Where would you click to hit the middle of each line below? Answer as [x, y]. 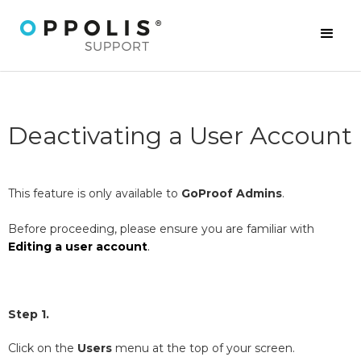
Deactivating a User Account [180, 136]
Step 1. [29, 314]
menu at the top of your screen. [203, 348]
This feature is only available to [95, 193]
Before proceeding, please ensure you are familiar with [161, 229]
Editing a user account [78, 247]
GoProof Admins [232, 193]
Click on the [43, 348]
